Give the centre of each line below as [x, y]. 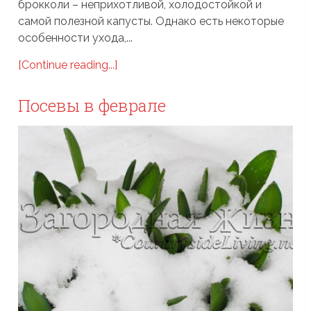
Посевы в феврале [92, 105]
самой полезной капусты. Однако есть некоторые [151, 21]
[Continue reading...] [68, 65]
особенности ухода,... [76, 37]
